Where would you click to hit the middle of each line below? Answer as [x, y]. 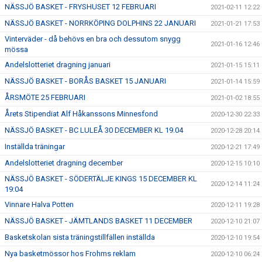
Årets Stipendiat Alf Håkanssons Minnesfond [81, 114]
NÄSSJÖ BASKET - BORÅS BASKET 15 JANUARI [85, 81]
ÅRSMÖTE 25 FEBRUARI [45, 97]
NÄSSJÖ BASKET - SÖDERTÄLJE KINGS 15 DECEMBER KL [101, 179]
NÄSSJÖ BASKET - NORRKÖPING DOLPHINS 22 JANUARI [100, 23]
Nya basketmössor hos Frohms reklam [70, 254]
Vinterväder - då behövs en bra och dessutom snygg [93, 39]
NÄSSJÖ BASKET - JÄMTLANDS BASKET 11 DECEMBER [99, 221]
